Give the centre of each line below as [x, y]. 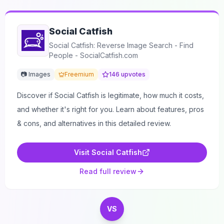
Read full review [108, 171]
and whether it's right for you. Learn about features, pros [110, 109]
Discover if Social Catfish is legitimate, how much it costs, [110, 95]
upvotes [132, 74]
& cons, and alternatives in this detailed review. [94, 123]
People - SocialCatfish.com [93, 55]
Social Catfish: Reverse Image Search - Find [121, 45]
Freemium [79, 74]
